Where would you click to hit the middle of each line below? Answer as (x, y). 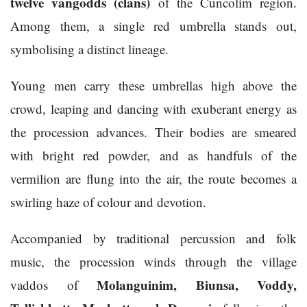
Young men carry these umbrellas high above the (153, 86)
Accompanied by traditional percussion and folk (153, 238)
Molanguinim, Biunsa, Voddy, (197, 285)
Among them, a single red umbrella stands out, (153, 26)
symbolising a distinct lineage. (89, 49)
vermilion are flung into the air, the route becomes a (153, 179)
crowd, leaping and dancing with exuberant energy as (153, 109)
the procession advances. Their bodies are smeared (153, 132)
